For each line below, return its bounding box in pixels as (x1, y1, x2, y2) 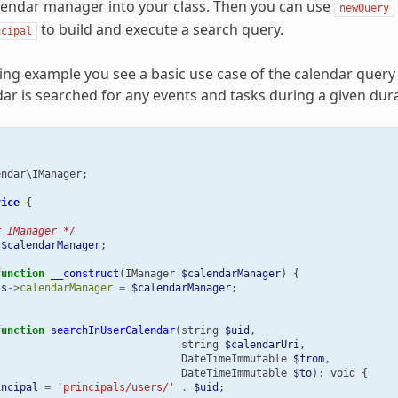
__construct (50, 267, 119, 280)
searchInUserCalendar (50, 323, 175, 337)
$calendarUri (224, 338, 299, 351)
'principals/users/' (56, 380, 175, 394)
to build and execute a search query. (36, 19, 283, 39)
